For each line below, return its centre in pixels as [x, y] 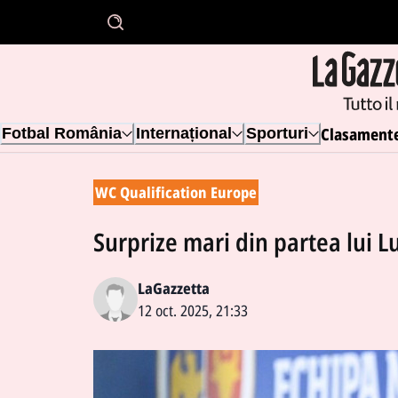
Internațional [184, 133]
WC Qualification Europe [176, 191]
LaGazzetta [174, 287]
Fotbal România [62, 133]
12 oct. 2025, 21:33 [193, 310]
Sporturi [277, 133]
